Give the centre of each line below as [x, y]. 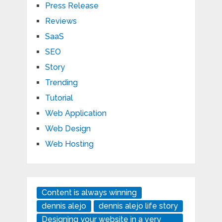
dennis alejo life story [138, 206]
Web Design [68, 129]
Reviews [61, 21]
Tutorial [59, 98]
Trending [61, 83]
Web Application [76, 113]
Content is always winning [89, 193]
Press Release [72, 6]
